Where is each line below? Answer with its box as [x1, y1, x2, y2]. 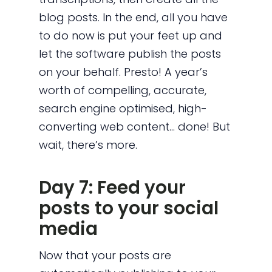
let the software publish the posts [39, 46, 222, 62]
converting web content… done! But [39, 119, 231, 135]
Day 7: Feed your [39, 175, 186, 200]
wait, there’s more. [39, 137, 138, 153]
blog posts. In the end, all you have [39, 10, 228, 25]
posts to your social [39, 195, 219, 221]
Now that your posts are [39, 247, 172, 263]
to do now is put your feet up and [39, 28, 223, 44]
